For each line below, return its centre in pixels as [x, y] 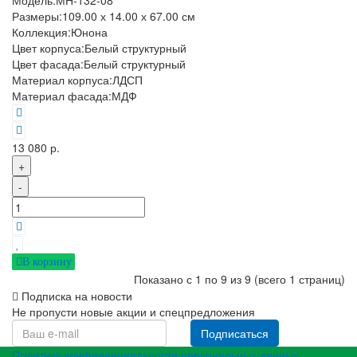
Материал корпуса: [62, 80]
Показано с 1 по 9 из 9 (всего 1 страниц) [239, 279]
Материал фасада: [62, 96]
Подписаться [235, 333]
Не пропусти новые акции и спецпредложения [133, 312]
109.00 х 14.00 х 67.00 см [129, 16]
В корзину [47, 261]
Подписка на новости [77, 296]
